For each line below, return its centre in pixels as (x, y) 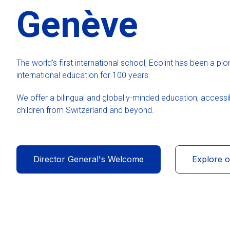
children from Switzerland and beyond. (85, 110)
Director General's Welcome (89, 159)
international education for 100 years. (84, 75)
